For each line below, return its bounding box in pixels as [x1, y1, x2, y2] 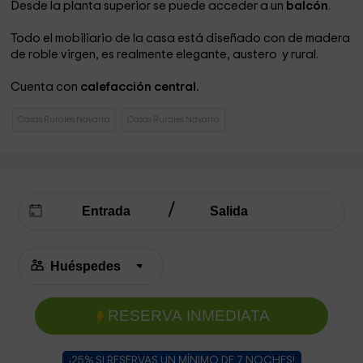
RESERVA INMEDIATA [107, 307, 270, 324]
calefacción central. [80, 81, 200, 93]
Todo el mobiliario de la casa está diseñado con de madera [11, 32, 351, 45]
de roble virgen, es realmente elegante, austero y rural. [11, 49, 319, 61]
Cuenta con [11, 81, 81, 93]
